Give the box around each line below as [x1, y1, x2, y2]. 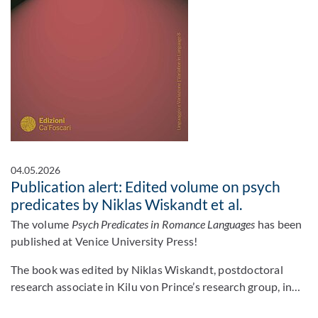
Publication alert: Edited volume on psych [11, 177, 280, 195]
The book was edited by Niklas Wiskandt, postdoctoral [11, 263, 283, 276]
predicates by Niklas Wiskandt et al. [11, 195, 242, 213]
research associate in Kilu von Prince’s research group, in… [11, 280, 301, 293]
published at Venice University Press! [11, 234, 198, 248]
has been [255, 217, 302, 231]
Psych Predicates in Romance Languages [71, 217, 256, 231]
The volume [11, 217, 72, 231]
